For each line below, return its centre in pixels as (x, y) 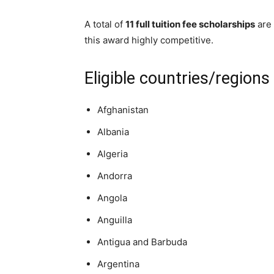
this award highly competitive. (149, 40)
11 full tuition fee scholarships (190, 24)
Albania (113, 131)
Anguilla (115, 220)
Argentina (118, 264)
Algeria (113, 154)
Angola (112, 198)
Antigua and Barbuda (142, 242)
